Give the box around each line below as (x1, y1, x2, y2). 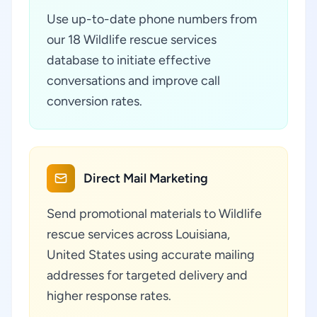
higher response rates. (47, 288, 171, 304)
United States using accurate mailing (47, 247, 255, 263)
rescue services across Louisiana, (47, 226, 230, 242)
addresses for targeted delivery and (47, 267, 248, 283)
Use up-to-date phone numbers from (47, 11, 257, 27)
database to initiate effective (47, 52, 211, 68)
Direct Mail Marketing (83, 171, 208, 186)
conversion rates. (47, 93, 142, 109)
